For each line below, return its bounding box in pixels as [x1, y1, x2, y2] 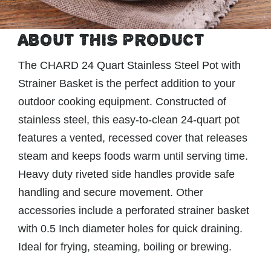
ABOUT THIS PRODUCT [18, 30, 204, 50]
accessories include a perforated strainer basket [18, 204, 249, 217]
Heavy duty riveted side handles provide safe [18, 168, 235, 180]
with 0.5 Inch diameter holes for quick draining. [18, 223, 243, 235]
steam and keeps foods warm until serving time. [18, 150, 248, 162]
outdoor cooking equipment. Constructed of [18, 96, 226, 108]
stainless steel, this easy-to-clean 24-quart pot [18, 114, 240, 126]
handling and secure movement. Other [18, 186, 203, 198]
